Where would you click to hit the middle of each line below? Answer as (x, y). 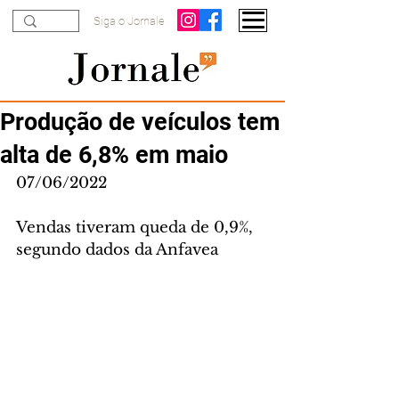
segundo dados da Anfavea (117, 250)
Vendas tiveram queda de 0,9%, (137, 228)
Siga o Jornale (129, 21)
